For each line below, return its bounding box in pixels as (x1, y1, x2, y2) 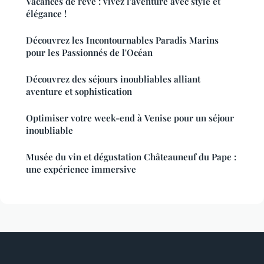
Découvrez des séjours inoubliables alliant (26, 73, 200, 85)
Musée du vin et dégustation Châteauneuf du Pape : (26, 151, 236, 163)
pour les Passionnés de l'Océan (26, 47, 153, 59)
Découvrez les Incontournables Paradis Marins (26, 34, 219, 47)
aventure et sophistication (26, 85, 132, 98)
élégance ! (26, 8, 67, 20)
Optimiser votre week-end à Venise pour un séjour (26, 112, 234, 124)
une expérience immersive (26, 163, 136, 176)
